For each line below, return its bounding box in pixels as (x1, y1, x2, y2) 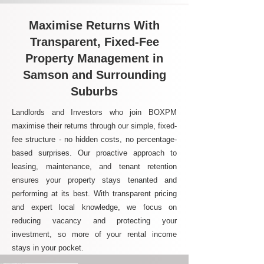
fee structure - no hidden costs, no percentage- (12, 135, 177, 144)
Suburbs (71, 85, 118, 98)
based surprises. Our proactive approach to (12, 148, 177, 157)
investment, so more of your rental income (12, 230, 177, 239)
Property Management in (25, 52, 163, 65)
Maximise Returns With (29, 19, 160, 32)
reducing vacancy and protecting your (12, 216, 177, 225)
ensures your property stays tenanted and (12, 176, 177, 184)
